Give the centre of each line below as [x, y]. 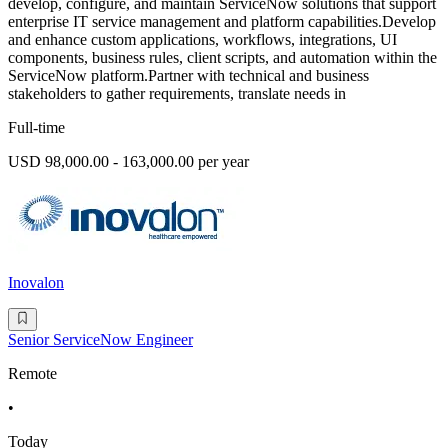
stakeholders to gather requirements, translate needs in [177, 94]
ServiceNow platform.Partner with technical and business [188, 76]
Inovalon [36, 283]
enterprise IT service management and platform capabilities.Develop [222, 22]
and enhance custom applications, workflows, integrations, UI [202, 40]
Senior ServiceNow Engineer [100, 339]
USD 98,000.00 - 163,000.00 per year [128, 162]
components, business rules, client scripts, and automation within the [222, 58]
